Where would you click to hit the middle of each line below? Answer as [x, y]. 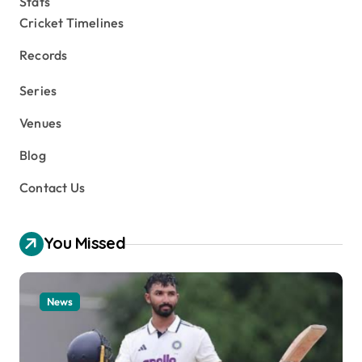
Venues [41, 123]
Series [38, 91]
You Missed [84, 243]
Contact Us [52, 188]
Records [44, 55]
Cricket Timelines [72, 23]
